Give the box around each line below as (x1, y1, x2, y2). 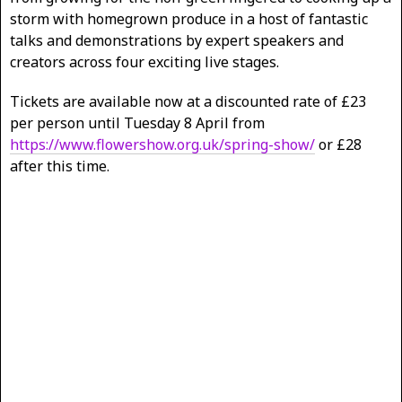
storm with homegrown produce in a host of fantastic (10, 9, 368, 30)
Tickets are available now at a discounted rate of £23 (10, 92, 366, 112)
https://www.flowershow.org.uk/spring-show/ (10, 135, 315, 155)
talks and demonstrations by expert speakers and (10, 31, 344, 51)
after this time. (10, 156, 109, 177)
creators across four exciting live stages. (10, 52, 279, 73)
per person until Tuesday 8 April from (10, 113, 265, 134)
